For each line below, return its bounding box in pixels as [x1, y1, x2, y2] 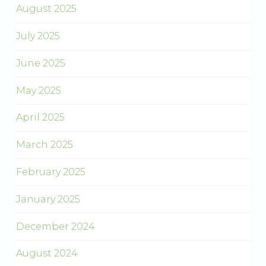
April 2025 [15, 112, 65, 123]
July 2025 [15, 30, 60, 42]
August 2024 [15, 248, 78, 259]
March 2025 [15, 139, 73, 151]
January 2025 [15, 193, 80, 205]
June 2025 [15, 57, 65, 69]
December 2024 [15, 220, 95, 232]
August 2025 [15, 3, 77, 15]
